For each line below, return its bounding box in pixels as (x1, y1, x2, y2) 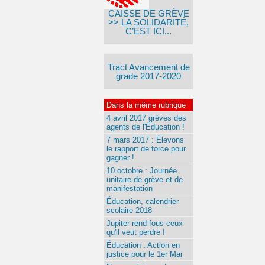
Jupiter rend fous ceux (106, 219, 183, 228)
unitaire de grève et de (106, 175, 183, 184)
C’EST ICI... (125, 26, 172, 36)
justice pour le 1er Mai (106, 250, 182, 258)
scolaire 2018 (106, 206, 152, 215)
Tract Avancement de (107, 62, 190, 72)
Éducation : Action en (106, 241, 180, 250)
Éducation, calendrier (106, 197, 179, 206)
